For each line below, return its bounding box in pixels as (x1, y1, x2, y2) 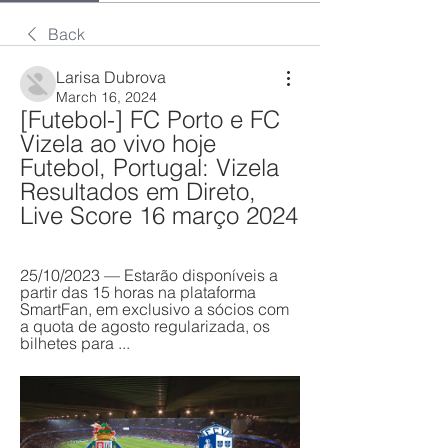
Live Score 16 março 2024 (20, 201, 298, 230)
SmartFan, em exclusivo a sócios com (20, 299, 289, 319)
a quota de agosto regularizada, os (20, 316, 270, 336)
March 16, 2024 (56, 88, 157, 106)
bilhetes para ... (20, 333, 130, 353)
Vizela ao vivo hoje (20, 129, 216, 158)
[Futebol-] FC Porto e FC (20, 105, 280, 134)
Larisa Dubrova (56, 67, 166, 87)
